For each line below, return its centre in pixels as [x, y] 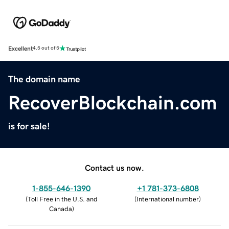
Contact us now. [114, 167]
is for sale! [29, 126]
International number [168, 199]
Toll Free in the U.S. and [62, 199]
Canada [60, 209]
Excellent [20, 48]
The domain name [44, 79]
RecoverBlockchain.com [113, 102]
